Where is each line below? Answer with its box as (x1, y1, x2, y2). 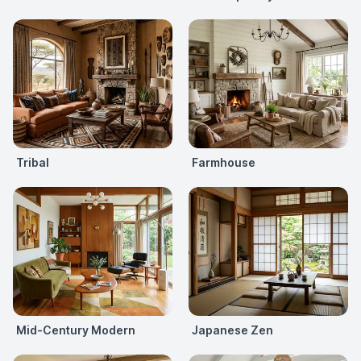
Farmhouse (192, 155, 255, 169)
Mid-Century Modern (16, 322, 135, 337)
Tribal (16, 155, 49, 169)
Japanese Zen (192, 322, 273, 337)
